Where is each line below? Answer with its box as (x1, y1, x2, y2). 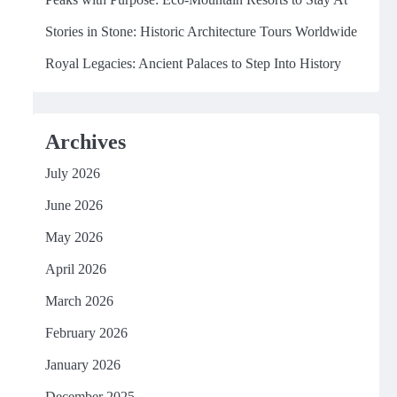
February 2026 (44, 325, 128, 340)
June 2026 (44, 198, 103, 213)
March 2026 (44, 293, 113, 308)
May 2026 (44, 230, 103, 245)
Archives (44, 130, 126, 153)
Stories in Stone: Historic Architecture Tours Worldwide (44, 24, 357, 39)
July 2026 (44, 166, 100, 181)
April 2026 (44, 261, 106, 276)
